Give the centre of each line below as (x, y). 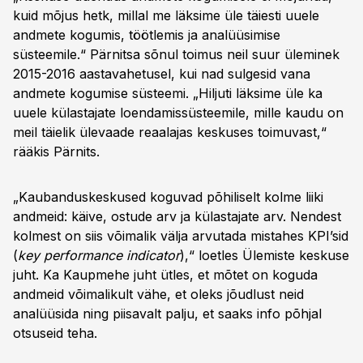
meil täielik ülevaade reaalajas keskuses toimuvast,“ (170, 132)
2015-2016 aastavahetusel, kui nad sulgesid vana (162, 74)
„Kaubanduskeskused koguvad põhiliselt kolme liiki (168, 197)
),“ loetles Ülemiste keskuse (265, 255)
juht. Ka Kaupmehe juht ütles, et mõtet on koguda (165, 275)
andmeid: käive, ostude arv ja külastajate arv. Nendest (177, 216)
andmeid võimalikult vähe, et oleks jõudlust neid (158, 294)
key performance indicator (99, 255)
